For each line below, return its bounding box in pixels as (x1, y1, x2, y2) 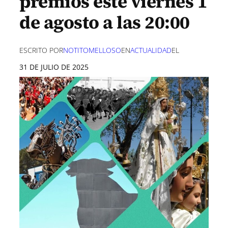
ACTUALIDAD (130, 45, 172, 55)
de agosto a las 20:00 (19, 10, 190, 35)
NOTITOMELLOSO (63, 45, 121, 55)
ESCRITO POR (19, 45, 63, 55)
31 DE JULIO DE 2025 (19, 62, 89, 72)
